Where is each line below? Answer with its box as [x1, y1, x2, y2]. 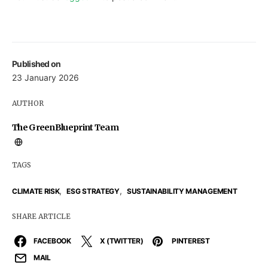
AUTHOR [12, 98, 44, 108]
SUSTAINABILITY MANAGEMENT [126, 186, 237, 196]
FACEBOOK [33, 236, 71, 245]
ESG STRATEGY [66, 186, 120, 196]
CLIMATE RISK [12, 186, 60, 196]
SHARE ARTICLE [12, 211, 71, 221]
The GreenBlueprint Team [12, 121, 118, 133]
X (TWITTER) [99, 236, 144, 245]
